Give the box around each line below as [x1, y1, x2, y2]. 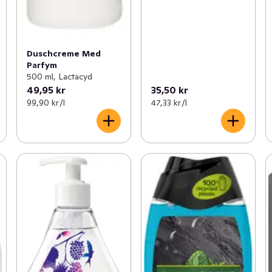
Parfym [26, 59, 57, 71]
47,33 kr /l [151, 97, 187, 109]
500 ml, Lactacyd [26, 71, 92, 83]
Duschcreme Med [26, 48, 101, 59]
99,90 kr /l [26, 97, 65, 109]
